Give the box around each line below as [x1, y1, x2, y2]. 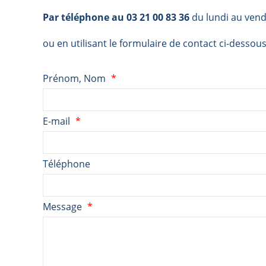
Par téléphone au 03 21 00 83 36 [43, 11, 192, 24]
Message [43, 200, 82, 214]
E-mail [43, 115, 70, 128]
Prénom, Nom [43, 72, 106, 85]
